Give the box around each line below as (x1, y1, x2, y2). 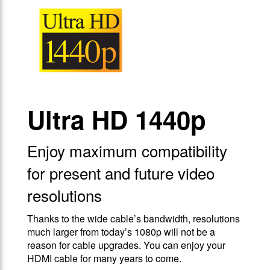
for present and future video (27, 162, 215, 184)
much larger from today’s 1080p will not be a (27, 225, 215, 239)
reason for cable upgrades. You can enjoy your (27, 238, 225, 253)
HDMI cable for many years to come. (27, 251, 181, 266)
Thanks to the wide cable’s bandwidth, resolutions (27, 212, 240, 226)
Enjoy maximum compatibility (27, 139, 227, 162)
